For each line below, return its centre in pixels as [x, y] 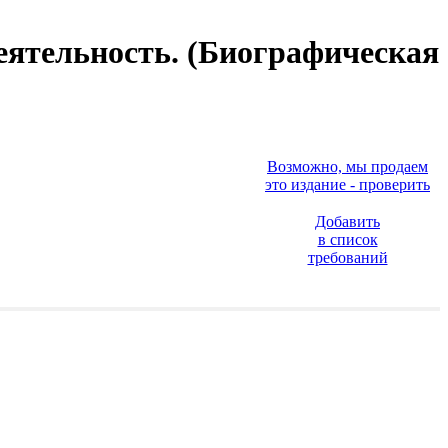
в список [347, 239]
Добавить [347, 221]
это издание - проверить [347, 184]
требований [347, 257]
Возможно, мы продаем [347, 166]
